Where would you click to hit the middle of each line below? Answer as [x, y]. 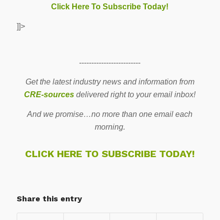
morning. [110, 127]
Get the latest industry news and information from [110, 82]
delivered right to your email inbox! [135, 95]
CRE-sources [49, 95]
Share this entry [49, 198]
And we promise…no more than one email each [110, 114]
